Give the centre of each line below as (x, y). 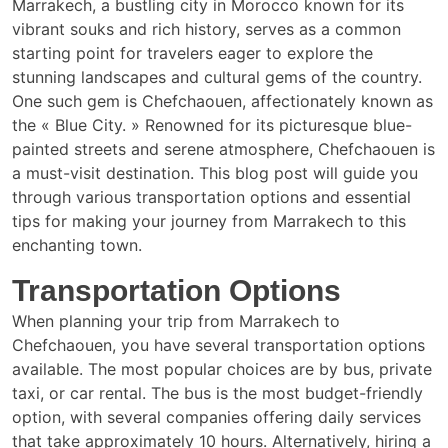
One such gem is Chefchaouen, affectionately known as (222, 101)
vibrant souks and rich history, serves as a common (206, 29)
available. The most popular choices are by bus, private (222, 369)
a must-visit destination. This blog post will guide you (215, 173)
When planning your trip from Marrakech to (176, 321)
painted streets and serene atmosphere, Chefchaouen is (223, 149)
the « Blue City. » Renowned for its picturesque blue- (212, 125)
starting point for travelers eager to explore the (192, 53)
